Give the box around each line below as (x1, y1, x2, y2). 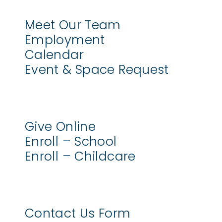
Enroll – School (24, 133, 117, 151)
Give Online (24, 118, 96, 136)
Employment (24, 31, 105, 49)
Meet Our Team (24, 16, 121, 34)
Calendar (24, 46, 84, 64)
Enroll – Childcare (24, 148, 136, 166)
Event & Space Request (24, 61, 169, 79)
